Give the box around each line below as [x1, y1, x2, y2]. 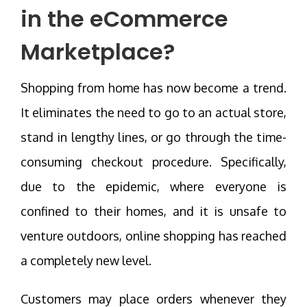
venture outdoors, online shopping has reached [21, 228, 286, 243]
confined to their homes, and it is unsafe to [21, 203, 286, 219]
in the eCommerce [21, 3, 228, 34]
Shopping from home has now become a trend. [21, 79, 286, 95]
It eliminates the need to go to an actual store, [21, 104, 286, 120]
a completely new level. [21, 252, 151, 268]
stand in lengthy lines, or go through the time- [21, 129, 286, 145]
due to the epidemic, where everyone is [21, 178, 286, 194]
